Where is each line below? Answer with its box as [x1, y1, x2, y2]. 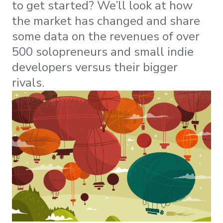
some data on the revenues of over [12, 28, 200, 45]
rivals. [12, 75, 44, 91]
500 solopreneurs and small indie [12, 44, 194, 60]
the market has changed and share [12, 13, 200, 29]
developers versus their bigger [12, 59, 178, 76]
